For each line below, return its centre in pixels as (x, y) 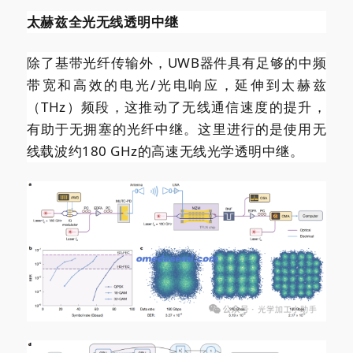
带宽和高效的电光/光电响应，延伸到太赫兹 (176, 84)
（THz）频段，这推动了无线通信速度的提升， (176, 106)
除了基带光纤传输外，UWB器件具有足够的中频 (176, 62)
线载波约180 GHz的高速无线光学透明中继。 (165, 150)
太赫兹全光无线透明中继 (102, 21)
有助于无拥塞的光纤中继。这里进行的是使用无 (176, 128)
